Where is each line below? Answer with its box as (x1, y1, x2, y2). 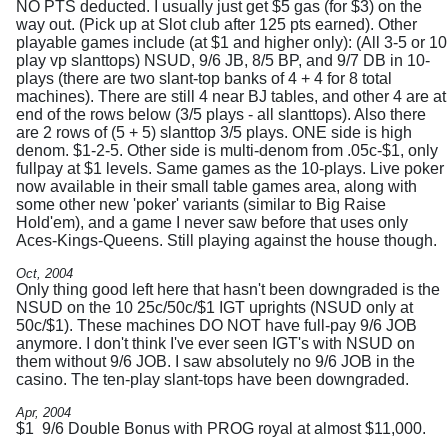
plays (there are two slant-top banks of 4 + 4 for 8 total (16, 69, 392, 87)
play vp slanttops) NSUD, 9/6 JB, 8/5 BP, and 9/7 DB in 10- (16, 51, 430, 69)
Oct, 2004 (16, 265, 73, 281)
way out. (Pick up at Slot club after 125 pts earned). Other (16, 15, 417, 33)
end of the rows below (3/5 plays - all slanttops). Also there (16, 105, 426, 123)
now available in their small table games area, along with (16, 177, 417, 195)
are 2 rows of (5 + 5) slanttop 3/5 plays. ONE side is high (16, 123, 412, 141)
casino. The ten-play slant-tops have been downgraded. (16, 370, 409, 388)
